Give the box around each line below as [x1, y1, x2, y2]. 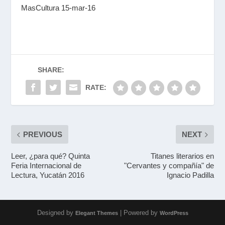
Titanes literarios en [150, 152, 214, 160]
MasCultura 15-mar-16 [21, 4, 96, 12]
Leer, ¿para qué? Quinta [11, 152, 90, 160]
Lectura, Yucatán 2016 [11, 171, 85, 179]
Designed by [37, 209, 75, 216]
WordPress [159, 210, 188, 216]
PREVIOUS [23, 130, 63, 139]
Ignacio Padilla [166, 171, 214, 179]
